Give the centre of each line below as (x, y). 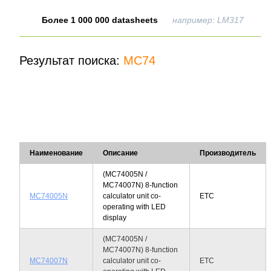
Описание (120, 153)
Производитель (228, 153)
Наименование (56, 153)
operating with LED (134, 207)
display (115, 217)
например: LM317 (208, 20)
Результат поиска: (71, 60)
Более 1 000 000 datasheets (100, 20)
